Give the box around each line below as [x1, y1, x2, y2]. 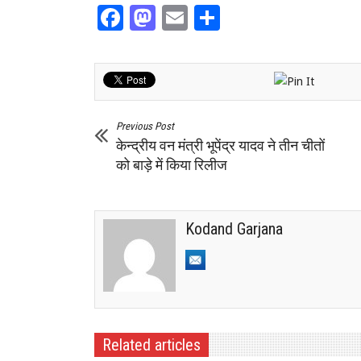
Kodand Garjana [185, 218, 283, 239]
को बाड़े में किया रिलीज [116, 156, 227, 173]
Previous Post [116, 119, 174, 132]
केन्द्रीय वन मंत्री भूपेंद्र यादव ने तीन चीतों [116, 136, 325, 154]
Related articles [102, 334, 201, 355]
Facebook [123, 2, 235, 34]
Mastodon [156, 2, 274, 34]
